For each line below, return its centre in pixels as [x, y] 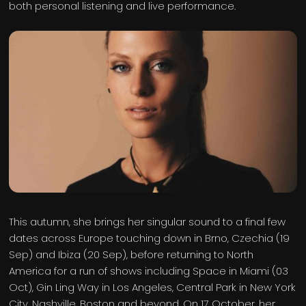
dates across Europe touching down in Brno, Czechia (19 [150, 238]
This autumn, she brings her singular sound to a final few [148, 221]
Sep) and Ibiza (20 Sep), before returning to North [131, 254]
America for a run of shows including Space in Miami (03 [149, 270]
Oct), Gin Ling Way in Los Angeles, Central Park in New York [153, 287]
